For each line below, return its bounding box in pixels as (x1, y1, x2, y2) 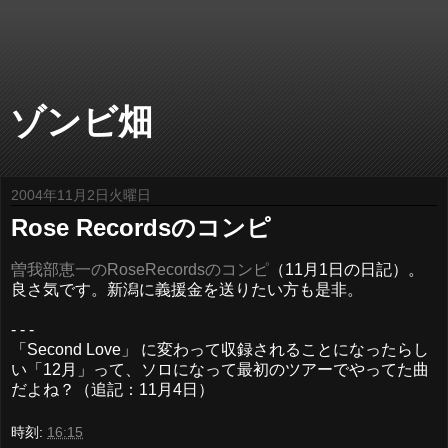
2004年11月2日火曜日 (11, 187, 151, 203)
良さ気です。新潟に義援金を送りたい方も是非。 (11, 280, 363, 298)
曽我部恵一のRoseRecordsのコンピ (11, 260, 269, 278)
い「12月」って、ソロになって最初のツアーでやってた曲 (11, 360, 429, 378)
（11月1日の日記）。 (269, 260, 424, 278)
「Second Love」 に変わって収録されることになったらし (11, 340, 429, 358)
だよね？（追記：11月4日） (11, 380, 214, 398)
